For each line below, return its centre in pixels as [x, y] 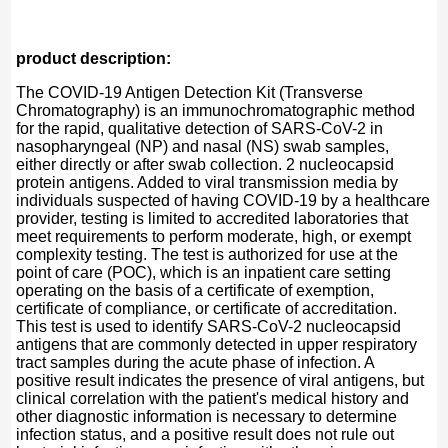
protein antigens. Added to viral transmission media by [207, 182]
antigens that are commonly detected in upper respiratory [217, 344]
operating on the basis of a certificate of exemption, [195, 290]
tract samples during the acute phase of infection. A [195, 362]
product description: [94, 58]
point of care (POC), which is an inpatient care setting [204, 272]
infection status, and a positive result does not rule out [205, 434]
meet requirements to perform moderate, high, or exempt [214, 236]
